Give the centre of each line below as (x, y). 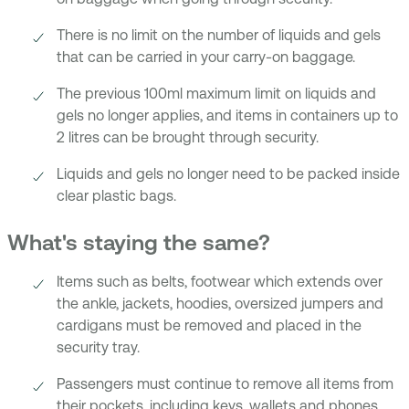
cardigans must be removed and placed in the (209, 326)
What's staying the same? (142, 243)
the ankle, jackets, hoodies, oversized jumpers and (220, 304)
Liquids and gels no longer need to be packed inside (228, 174)
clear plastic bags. (118, 196)
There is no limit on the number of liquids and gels (219, 36)
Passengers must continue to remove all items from (225, 384)
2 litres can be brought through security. (188, 138)
